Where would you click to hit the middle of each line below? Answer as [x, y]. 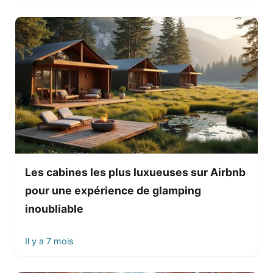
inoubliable [54, 208]
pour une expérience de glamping [113, 190]
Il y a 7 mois [49, 241]
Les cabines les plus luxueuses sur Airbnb [135, 172]
